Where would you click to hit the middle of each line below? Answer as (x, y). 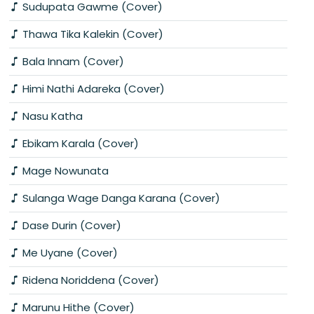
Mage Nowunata (64, 170)
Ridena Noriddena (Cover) (89, 280)
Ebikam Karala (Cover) (79, 143)
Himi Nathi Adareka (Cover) (92, 88)
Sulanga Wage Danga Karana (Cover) (120, 198)
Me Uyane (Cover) (69, 252)
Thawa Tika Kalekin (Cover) (91, 34)
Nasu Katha (51, 116)
